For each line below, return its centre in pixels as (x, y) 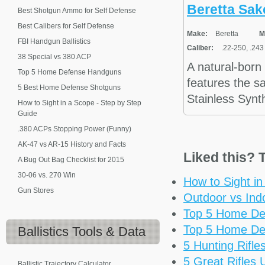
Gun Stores (36, 190)
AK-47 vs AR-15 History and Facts (72, 144)
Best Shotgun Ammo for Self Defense (77, 11)
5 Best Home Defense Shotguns (69, 88)
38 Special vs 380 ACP (54, 57)
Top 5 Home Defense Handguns (70, 72)
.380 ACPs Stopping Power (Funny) (75, 129)
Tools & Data (107, 232)
